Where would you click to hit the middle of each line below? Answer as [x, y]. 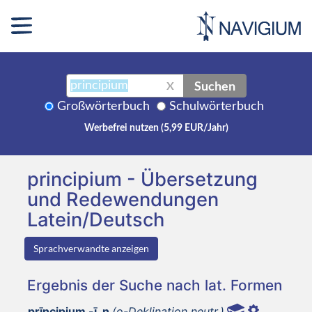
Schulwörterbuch [217, 106]
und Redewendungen [123, 199]
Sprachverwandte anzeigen [91, 248]
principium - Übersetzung [142, 179]
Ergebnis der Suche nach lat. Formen [155, 285]
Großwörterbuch [103, 106]
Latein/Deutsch [96, 219]
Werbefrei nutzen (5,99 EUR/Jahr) [156, 128]
